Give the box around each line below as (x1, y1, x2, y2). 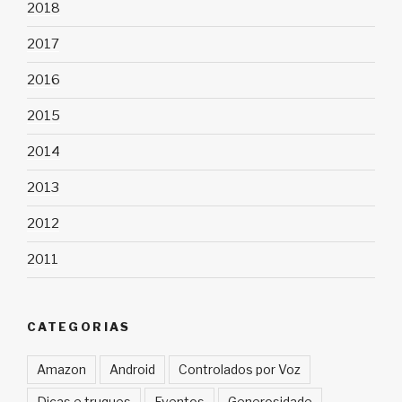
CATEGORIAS (27, 319, 131, 334)
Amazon (37, 362, 86, 378)
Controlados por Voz (179, 362, 301, 378)
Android (109, 362, 155, 378)
